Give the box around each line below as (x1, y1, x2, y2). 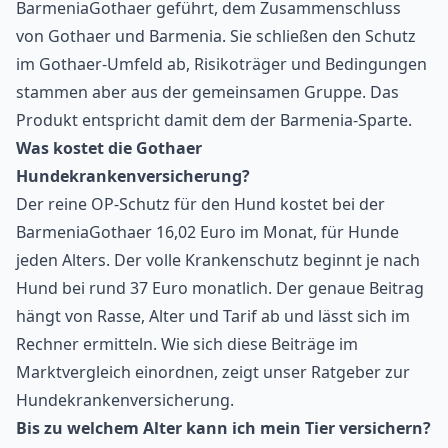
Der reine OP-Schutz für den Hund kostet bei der (16, 193, 385, 216)
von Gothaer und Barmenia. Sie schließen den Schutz (16, 25, 416, 48)
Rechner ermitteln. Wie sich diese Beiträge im (16, 333, 358, 356)
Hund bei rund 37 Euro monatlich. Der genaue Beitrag (16, 277, 424, 300)
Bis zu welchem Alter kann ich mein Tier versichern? (16, 417, 431, 440)
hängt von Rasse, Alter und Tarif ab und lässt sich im (16, 305, 410, 328)
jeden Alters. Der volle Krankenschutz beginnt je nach (16, 249, 420, 272)
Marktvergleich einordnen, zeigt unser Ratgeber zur (16, 361, 410, 384)
